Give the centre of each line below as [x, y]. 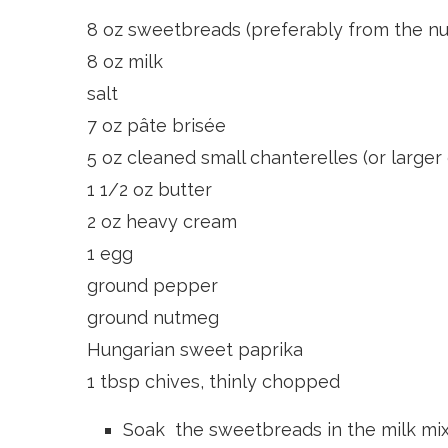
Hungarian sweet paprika [195, 350]
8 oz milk [125, 62]
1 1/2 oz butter [149, 190]
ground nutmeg [153, 318]
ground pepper [152, 286]
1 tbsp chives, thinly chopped [213, 382]
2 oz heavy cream [162, 222]
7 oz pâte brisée [156, 126]
